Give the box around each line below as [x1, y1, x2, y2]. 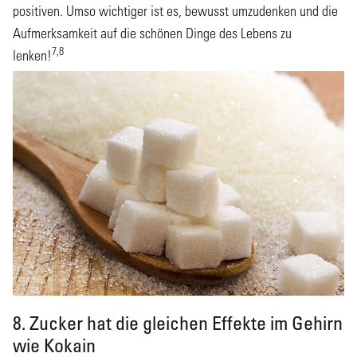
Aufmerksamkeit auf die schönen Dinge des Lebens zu [13, 24, 292, 41]
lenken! [13, 46, 52, 64]
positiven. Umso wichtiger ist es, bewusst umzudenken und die [13, 2, 338, 19]
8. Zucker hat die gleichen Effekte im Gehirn [13, 310, 343, 334]
